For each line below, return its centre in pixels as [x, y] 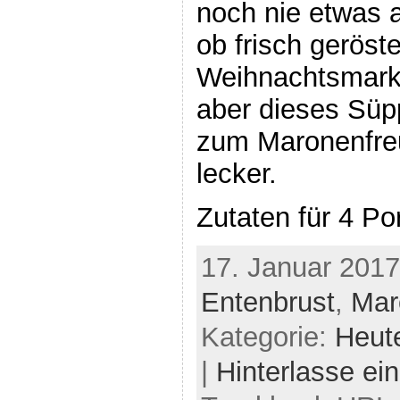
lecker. [236, 174]
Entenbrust [267, 302]
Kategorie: [267, 337]
